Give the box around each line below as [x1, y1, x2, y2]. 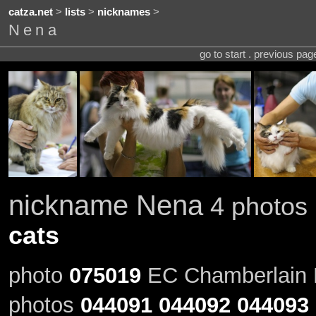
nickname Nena [8, 189, 203, 221]
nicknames [97, 6, 150, 18]
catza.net [8, 6, 53, 18]
